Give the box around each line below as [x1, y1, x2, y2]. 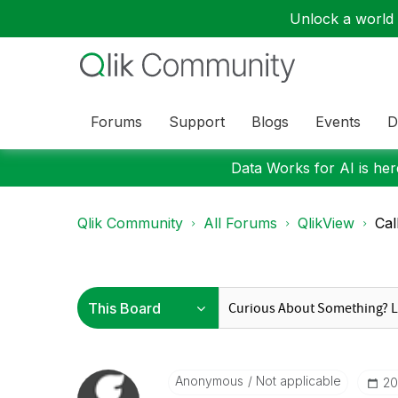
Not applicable [251, 373, 341, 388]
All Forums [203, 214, 277, 232]
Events [315, 112, 361, 131]
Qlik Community [77, 214, 183, 232]
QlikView [298, 214, 354, 232]
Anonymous [174, 373, 243, 388]
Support [169, 112, 225, 131]
